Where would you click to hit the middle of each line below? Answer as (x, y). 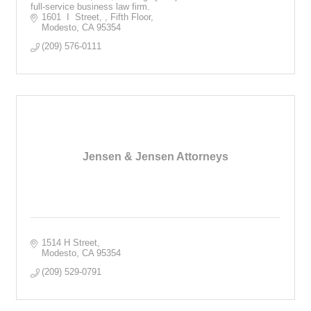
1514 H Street (70, 242)
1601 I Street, (74, 17)
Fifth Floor (131, 17)
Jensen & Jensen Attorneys (155, 156)
